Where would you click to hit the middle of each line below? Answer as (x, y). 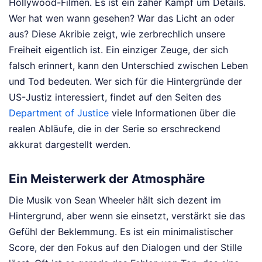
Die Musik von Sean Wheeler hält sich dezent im (115, 200)
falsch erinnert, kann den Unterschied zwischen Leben (128, 65)
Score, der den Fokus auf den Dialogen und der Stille (125, 248)
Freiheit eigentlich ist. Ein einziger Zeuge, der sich (118, 49)
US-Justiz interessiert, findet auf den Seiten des (115, 97)
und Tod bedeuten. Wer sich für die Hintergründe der (125, 81)
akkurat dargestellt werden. (70, 144)
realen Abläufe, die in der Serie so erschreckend (115, 128)
